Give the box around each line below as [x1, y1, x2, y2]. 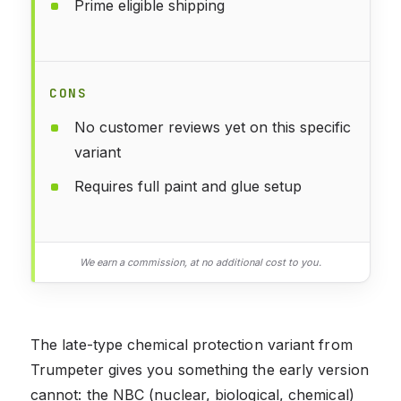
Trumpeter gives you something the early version [30, 360, 369, 379]
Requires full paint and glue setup [74, 176, 302, 195]
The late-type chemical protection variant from [30, 335, 353, 354]
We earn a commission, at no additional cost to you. [80, 255, 321, 269]
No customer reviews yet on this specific [74, 117, 351, 136]
